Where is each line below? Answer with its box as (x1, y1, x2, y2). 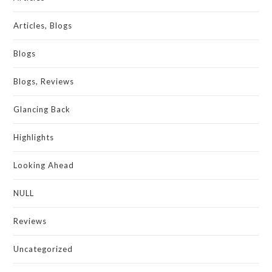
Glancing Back (13, 104, 71, 114)
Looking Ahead (13, 160, 75, 170)
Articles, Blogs (13, 20, 73, 30)
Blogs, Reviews (13, 76, 75, 86)
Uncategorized (13, 243, 73, 254)
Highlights (13, 132, 55, 142)
